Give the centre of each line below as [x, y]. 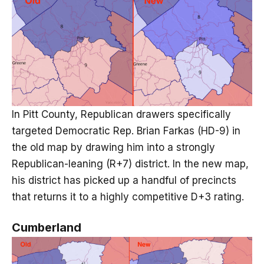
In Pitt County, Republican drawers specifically [121, 114]
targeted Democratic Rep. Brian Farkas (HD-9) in [126, 131]
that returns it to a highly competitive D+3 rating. [131, 197]
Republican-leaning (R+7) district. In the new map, [130, 164]
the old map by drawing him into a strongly [113, 147]
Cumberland [47, 227]
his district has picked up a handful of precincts [124, 180]
